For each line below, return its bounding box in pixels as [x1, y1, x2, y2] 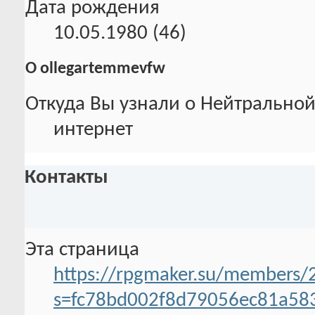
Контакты [25, 167, 108, 188]
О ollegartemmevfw [25, 60, 165, 78]
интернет [53, 120, 133, 141]
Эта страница [25, 239, 139, 260]
